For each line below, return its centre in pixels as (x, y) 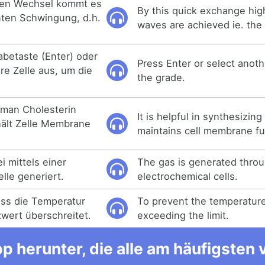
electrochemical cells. (188, 177)
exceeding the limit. (183, 215)
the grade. (161, 78)
